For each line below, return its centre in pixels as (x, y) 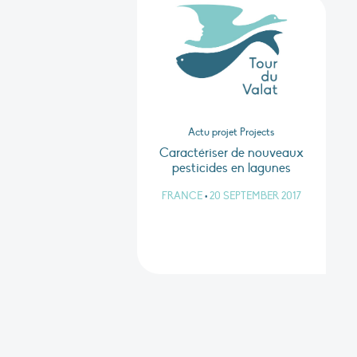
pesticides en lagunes (231, 169)
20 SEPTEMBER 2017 (255, 196)
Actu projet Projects (231, 133)
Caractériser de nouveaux (231, 153)
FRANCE (182, 196)
